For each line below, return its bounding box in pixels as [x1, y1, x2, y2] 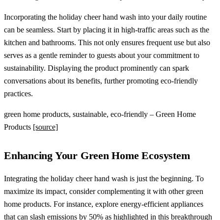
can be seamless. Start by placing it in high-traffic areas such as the [4, 25, 209, 34]
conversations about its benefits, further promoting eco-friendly [4, 76, 198, 85]
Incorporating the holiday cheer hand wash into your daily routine [4, 12, 207, 21]
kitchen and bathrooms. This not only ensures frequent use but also [4, 38, 210, 47]
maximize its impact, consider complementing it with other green [4, 187, 203, 195]
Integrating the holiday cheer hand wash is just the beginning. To [4, 174, 204, 183]
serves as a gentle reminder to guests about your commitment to [4, 51, 199, 59]
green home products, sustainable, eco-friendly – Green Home [4, 110, 196, 118]
